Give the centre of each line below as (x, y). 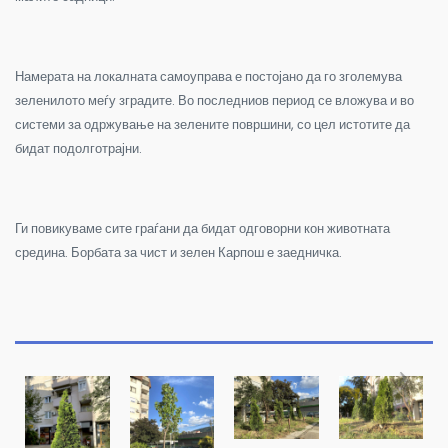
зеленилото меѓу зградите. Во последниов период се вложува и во (214, 100)
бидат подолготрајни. (78, 148)
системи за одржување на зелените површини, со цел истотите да (212, 124)
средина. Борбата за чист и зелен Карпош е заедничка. (178, 252)
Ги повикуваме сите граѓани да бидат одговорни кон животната (202, 228)
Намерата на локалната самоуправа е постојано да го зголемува (208, 76)
